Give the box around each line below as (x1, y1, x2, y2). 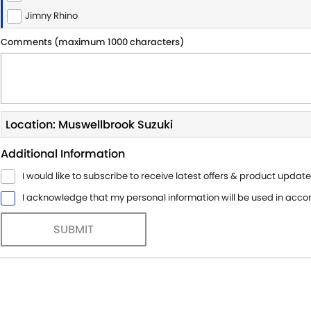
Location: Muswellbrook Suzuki (6, 117, 173, 133)
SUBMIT (53, 221, 94, 237)
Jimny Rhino (25, 9, 78, 22)
